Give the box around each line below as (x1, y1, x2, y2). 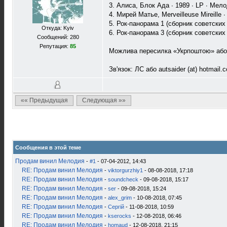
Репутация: (40, 43, 70, 49)
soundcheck (108, 176, 138, 182)
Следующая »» (82, 97, 126, 104)
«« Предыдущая (21, 97, 68, 104)
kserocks (108, 213, 131, 219)
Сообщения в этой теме (15, 144, 81, 150)
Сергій (108, 204, 124, 210)
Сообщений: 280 (36, 34, 79, 40)
